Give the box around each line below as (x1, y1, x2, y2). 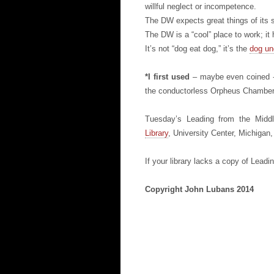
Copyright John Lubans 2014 (145, 185, 254, 194)
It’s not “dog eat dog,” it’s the (145, 44, 250, 53)
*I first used (145, 72, 193, 81)
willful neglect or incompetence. (145, 2, 256, 11)
